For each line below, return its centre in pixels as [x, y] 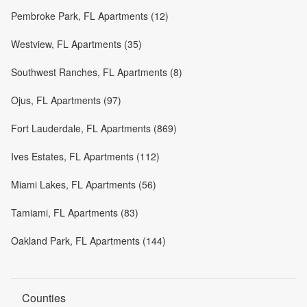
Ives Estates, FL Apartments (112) [85, 157]
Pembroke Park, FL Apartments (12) [90, 16]
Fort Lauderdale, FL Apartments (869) [94, 128]
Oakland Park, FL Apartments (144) [88, 241]
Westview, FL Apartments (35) [76, 44]
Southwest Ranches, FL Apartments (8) [97, 72]
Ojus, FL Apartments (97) [66, 100]
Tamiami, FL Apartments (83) [75, 213]
